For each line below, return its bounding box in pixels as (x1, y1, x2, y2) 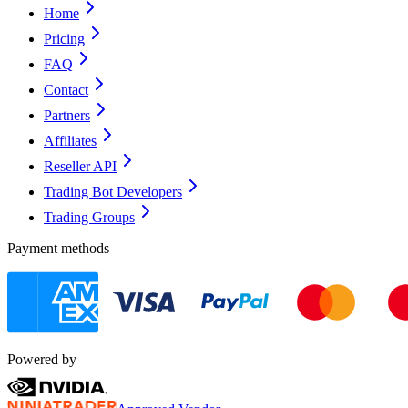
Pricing (44, 30, 85, 46)
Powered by (7, 351, 76, 367)
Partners (44, 107, 90, 123)
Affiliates (44, 132, 97, 148)
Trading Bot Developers (44, 183, 182, 199)
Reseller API (44, 158, 117, 174)
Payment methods (7, 240, 109, 256)
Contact (44, 81, 88, 97)
